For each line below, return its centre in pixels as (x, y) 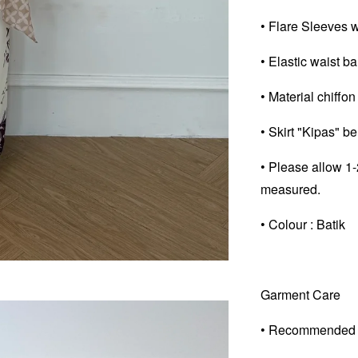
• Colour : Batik (303, 224)
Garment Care (301, 294)
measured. (291, 189)
